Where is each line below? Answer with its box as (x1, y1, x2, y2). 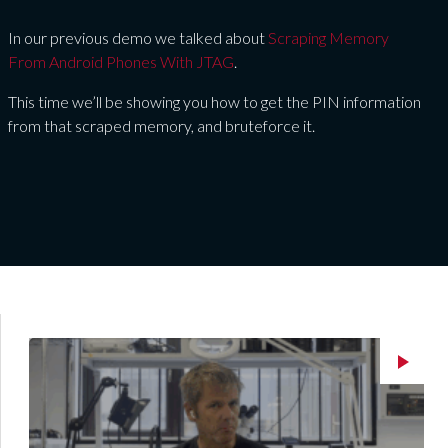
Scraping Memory (268, 27, 389, 47)
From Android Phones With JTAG (8, 51, 234, 71)
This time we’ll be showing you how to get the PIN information (8, 91, 421, 111)
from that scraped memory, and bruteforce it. (8, 115, 315, 135)
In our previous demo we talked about (8, 27, 268, 47)
